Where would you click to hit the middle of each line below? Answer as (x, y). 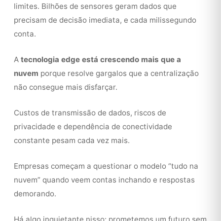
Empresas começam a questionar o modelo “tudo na (106, 166)
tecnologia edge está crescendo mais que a (101, 59)
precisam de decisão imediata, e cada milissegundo (105, 20)
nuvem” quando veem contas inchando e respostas (104, 180)
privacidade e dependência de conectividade (93, 127)
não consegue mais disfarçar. (66, 87)
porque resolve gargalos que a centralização (119, 73)
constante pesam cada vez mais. (72, 140)
